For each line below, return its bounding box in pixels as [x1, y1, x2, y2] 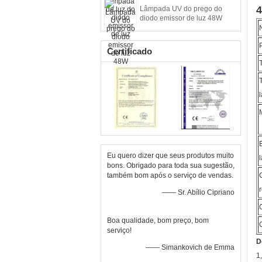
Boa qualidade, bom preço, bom [107, 216, 209, 225]
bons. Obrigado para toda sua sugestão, [107, 161, 235, 170]
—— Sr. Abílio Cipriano [162, 188, 235, 196]
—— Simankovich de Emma [146, 243, 235, 251]
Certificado [107, 46, 152, 56]
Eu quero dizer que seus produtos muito [107, 151, 234, 160]
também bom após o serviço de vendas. [107, 171, 233, 180]
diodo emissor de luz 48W [140, 14, 222, 22]
